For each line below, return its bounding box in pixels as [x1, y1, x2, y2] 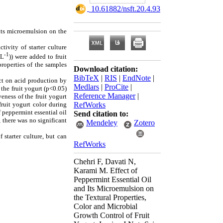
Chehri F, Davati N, [74, 157, 136, 166]
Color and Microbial [74, 202, 137, 211]
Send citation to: [74, 110, 128, 118]
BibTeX [74, 74, 99, 82]
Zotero [134, 118, 155, 127]
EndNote [122, 74, 151, 82]
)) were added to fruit [9, 53, 67, 61]
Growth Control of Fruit [74, 211, 149, 220]
